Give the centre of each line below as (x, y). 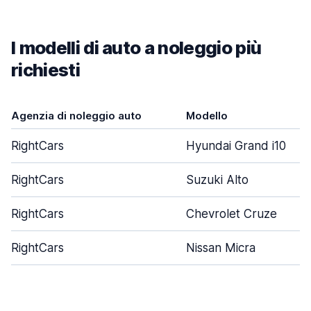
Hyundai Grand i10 (236, 146)
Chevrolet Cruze (232, 214)
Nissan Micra (221, 248)
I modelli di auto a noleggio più (136, 48)
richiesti (45, 70)
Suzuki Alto (217, 180)
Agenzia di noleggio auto (76, 116)
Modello (207, 116)
